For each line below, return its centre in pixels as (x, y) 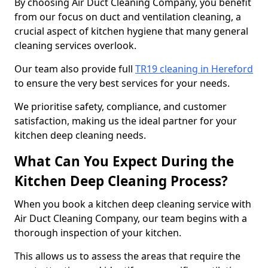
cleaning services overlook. (77, 45)
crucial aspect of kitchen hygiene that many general (131, 31)
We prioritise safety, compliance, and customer (121, 106)
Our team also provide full (75, 69)
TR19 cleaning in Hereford (194, 69)
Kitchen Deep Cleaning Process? (121, 181)
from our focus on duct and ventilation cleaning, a (128, 17)
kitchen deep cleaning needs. (80, 135)
